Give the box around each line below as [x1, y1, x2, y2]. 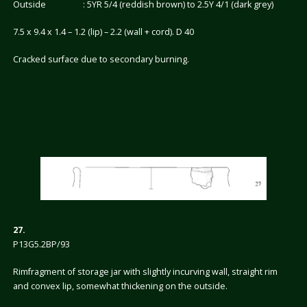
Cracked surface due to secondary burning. [12, 53, 189, 66]
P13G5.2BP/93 [12, 238, 70, 250]
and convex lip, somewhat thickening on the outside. [12, 280, 228, 292]
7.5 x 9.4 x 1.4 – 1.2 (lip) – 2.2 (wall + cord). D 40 [12, 26, 194, 38]
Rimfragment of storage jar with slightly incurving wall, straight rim [12, 265, 278, 278]
